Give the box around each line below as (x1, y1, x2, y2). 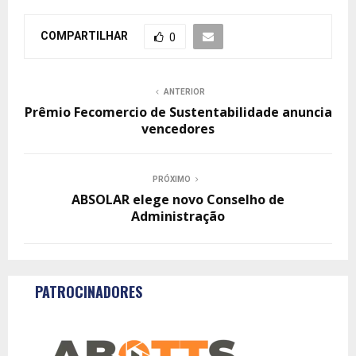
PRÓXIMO (153, 175, 191, 184)
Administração (131, 207, 225, 225)
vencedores (141, 120, 215, 137)
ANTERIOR (164, 87, 205, 96)
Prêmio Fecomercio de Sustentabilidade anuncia (24, 103, 332, 121)
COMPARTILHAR (41, 29, 128, 42)
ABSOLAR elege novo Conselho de (72, 191, 284, 208)
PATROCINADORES (35, 281, 142, 302)
